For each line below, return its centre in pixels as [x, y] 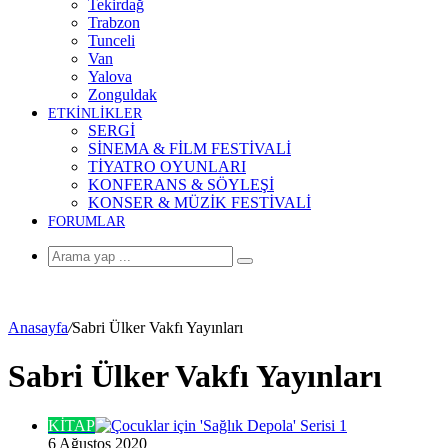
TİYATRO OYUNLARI [167, 166]
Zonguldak [122, 94]
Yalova [110, 76]
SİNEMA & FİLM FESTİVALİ [189, 148]
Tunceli [111, 40]
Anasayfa [38, 327]
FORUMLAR [86, 221]
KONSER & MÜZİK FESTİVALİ [199, 202]
